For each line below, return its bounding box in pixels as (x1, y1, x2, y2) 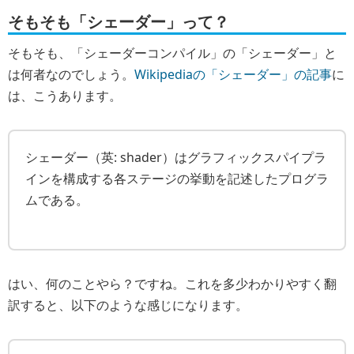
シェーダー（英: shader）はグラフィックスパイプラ (25, 148, 326, 166)
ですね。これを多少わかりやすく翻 (134, 275, 337, 293)
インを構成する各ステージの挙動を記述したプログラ (25, 169, 329, 187)
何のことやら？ (46, 275, 134, 293)
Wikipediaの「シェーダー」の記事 (134, 65, 332, 83)
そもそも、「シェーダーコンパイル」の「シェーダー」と (8, 43, 337, 62)
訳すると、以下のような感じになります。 (8, 296, 248, 314)
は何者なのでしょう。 (8, 65, 134, 83)
